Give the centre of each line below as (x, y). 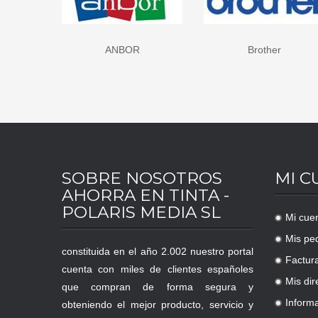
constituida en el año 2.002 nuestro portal (158, 252)
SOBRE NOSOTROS (142, 179)
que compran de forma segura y (158, 287)
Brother (182, 50)
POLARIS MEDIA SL (141, 213)
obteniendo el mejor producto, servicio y (158, 305)
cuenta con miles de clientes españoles (158, 269)
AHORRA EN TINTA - (146, 196)
